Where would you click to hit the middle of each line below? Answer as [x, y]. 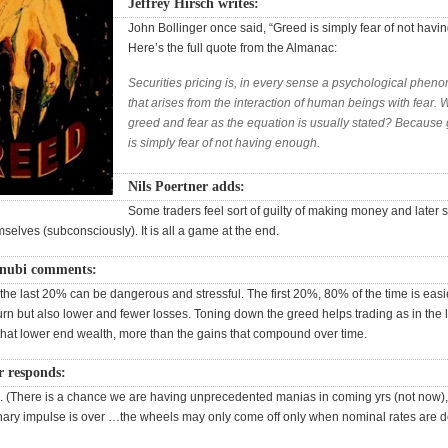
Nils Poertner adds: [187, 186]
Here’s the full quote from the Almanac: [233, 48]
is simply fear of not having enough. [224, 143]
